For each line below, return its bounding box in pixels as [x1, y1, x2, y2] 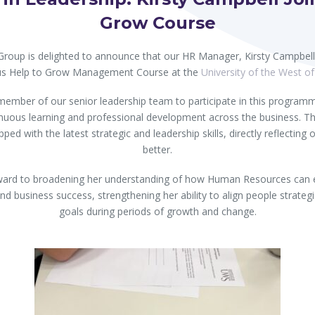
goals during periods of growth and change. [58, 204, 257, 218]
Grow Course [99, 13, 216, 34]
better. [143, 143, 172, 157]
